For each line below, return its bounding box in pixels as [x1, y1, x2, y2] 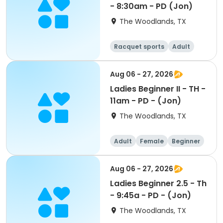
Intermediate [146, 54, 189, 63]
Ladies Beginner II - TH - [110, 83, 206, 95]
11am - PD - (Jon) [110, 95, 181, 107]
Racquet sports [114, 42, 164, 51]
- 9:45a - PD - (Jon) [110, 190, 191, 201]
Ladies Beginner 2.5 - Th [110, 178, 207, 189]
